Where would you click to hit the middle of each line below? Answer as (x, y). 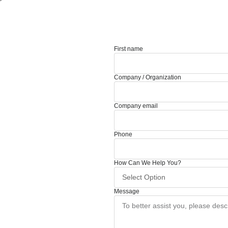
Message (127, 191)
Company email (136, 106)
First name (129, 49)
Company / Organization (148, 77)
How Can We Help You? (148, 163)
